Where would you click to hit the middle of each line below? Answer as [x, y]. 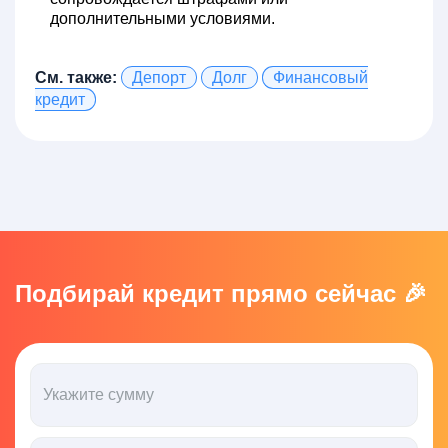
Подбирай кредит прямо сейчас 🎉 [221, 293]
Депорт [159, 77]
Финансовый [320, 77]
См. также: [76, 77]
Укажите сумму [98, 394]
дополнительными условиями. [162, 18]
